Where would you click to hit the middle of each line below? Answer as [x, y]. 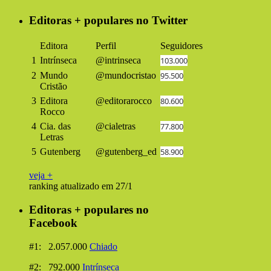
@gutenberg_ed [126, 152]
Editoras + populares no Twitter [108, 20]
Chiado [103, 246]
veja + [41, 175]
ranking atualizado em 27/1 [81, 186]
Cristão [54, 87]
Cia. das [55, 126]
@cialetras [116, 126]
